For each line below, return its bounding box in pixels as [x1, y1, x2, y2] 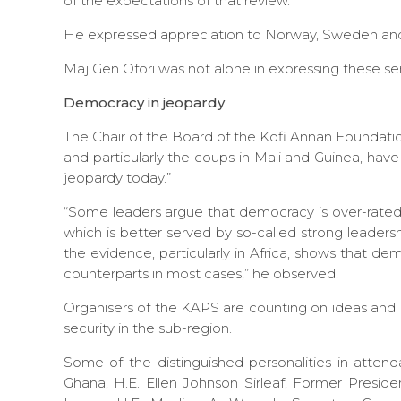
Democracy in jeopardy [63, 93, 225, 111]
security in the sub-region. [63, 319, 232, 337]
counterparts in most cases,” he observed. [63, 264, 338, 282]
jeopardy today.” [63, 168, 171, 186]
